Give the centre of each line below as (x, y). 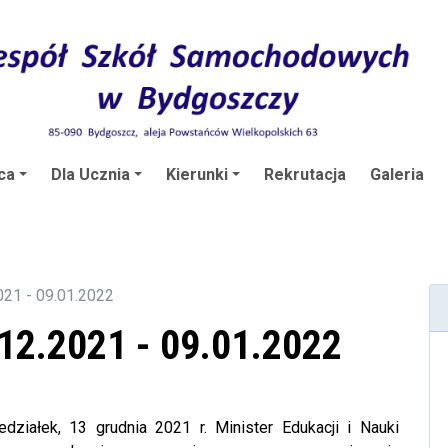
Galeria (397, 174)
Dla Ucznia (90, 174)
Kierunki (197, 174)
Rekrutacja (305, 174)
